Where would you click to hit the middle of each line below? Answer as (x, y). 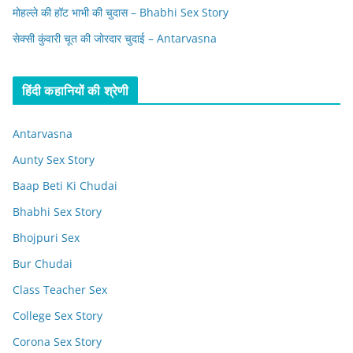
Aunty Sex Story (54, 160)
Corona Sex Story (57, 342)
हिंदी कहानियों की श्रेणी (76, 91)
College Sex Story (58, 316)
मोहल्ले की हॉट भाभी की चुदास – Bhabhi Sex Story (121, 13)
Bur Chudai (43, 264)
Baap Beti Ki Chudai (65, 186)
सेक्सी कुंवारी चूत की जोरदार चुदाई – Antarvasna (115, 39)
